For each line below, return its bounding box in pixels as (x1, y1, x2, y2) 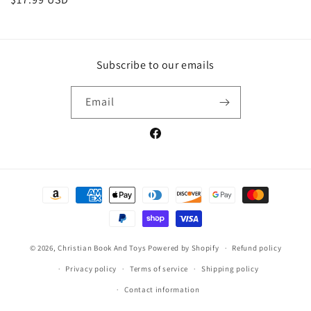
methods (24, 201, 65, 214)
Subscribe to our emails (96, 58, 215, 72)
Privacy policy (65, 264, 117, 274)
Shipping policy (201, 264, 259, 274)
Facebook (148, 134, 192, 147)
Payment (24, 182, 65, 195)
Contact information (124, 285, 200, 294)
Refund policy (232, 243, 282, 253)
